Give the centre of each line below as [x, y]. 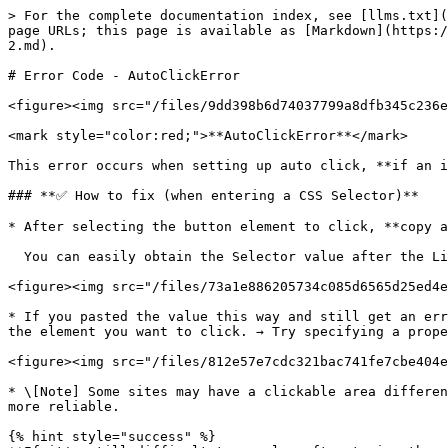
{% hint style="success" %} [112, 436]
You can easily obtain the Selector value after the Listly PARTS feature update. [16, 256]
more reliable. [64, 406]
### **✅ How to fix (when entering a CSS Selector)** [213, 195]
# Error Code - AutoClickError [124, 75]
